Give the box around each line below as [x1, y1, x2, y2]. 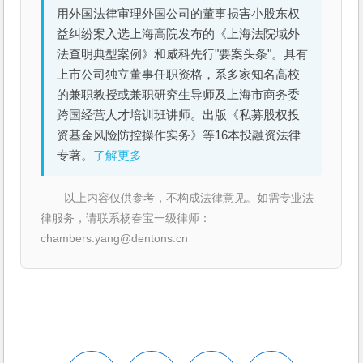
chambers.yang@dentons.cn [41, 231, 189, 245]
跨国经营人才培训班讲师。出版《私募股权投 [57, 108, 301, 122]
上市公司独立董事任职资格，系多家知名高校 [57, 67, 301, 81]
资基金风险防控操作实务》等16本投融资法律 [57, 128, 301, 142]
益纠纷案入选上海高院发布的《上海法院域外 [57, 27, 301, 41]
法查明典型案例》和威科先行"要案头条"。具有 [57, 47, 309, 61]
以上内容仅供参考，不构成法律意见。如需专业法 [64, 190, 314, 204]
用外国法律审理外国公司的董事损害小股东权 [57, 6, 301, 20]
